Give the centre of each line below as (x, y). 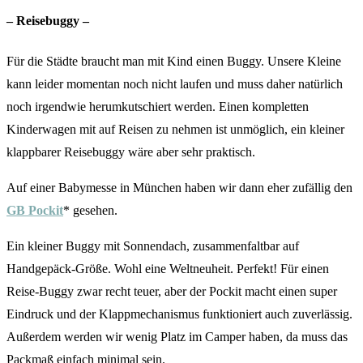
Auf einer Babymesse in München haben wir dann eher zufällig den (179, 187)
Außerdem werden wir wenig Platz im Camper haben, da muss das (177, 336)
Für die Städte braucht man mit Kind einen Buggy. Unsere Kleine (174, 61)
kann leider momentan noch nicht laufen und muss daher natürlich (175, 83)
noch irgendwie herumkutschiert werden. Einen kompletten (158, 106)
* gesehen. (90, 210)
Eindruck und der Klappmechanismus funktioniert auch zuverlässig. (179, 314)
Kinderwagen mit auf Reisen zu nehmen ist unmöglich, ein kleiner (175, 129)
